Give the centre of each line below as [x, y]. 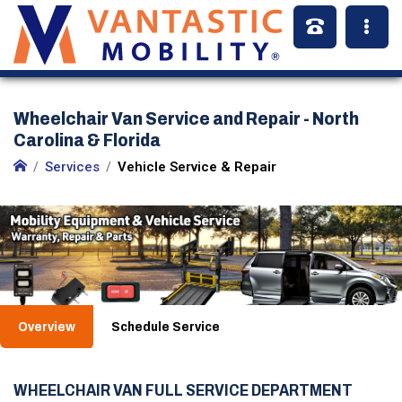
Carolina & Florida [87, 140]
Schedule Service [166, 326]
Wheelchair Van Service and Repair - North [186, 118]
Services [72, 167]
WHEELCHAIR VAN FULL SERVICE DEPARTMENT [183, 390]
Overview [47, 326]
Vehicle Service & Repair [197, 167]
